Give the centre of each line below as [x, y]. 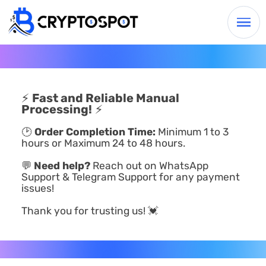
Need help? [62, 165]
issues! [37, 188]
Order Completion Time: [95, 132]
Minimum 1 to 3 [192, 132]
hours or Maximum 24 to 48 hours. [103, 143]
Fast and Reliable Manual [105, 98]
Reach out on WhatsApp [149, 165]
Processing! [56, 109]
